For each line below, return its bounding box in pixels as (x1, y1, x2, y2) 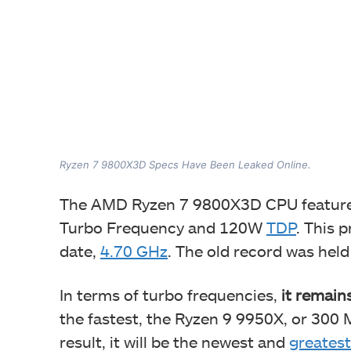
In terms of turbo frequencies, (60, 284, 281, 304)
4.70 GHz (100, 241, 168, 260)
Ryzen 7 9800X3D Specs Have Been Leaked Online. (60, 157, 311, 171)
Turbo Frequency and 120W (60, 217, 266, 237)
